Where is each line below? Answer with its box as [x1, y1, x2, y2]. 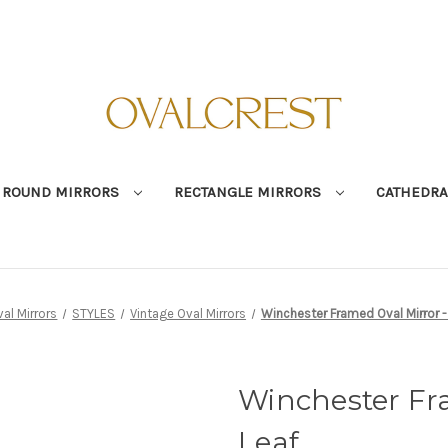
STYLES [72, 305, 116, 321]
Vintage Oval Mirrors [130, 305, 247, 321]
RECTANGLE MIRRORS [173, 182, 325, 201]
